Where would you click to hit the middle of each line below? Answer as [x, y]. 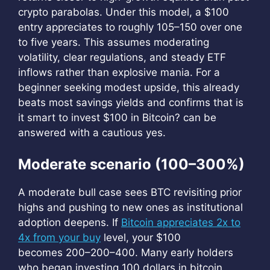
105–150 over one [199, 27]
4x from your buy [59, 237]
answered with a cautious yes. [92, 133]
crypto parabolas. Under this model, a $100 [124, 12]
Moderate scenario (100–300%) [131, 164]
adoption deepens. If [70, 222]
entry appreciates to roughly [87, 27]
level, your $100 [141, 237]
